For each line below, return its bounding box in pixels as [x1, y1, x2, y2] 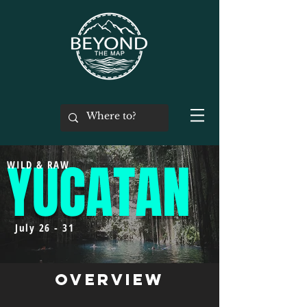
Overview [55, 270, 164, 289]
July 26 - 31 [15, 221, 74, 234]
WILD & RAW [7, 158, 69, 171]
